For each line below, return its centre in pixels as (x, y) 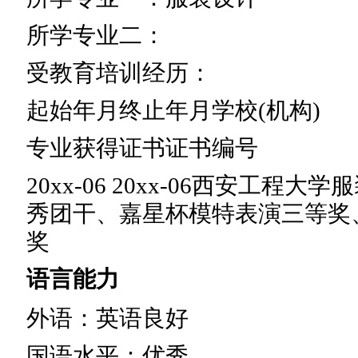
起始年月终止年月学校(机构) (173, 110)
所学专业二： (96, 35)
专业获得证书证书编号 (142, 147)
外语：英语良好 (107, 318)
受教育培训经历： (119, 72)
